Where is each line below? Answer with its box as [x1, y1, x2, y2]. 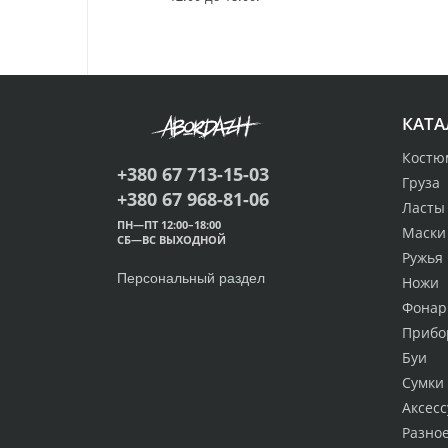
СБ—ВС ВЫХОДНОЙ [117, 232, 226, 248]
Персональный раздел [117, 267, 265, 288]
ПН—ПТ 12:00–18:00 [117, 217, 221, 233]
